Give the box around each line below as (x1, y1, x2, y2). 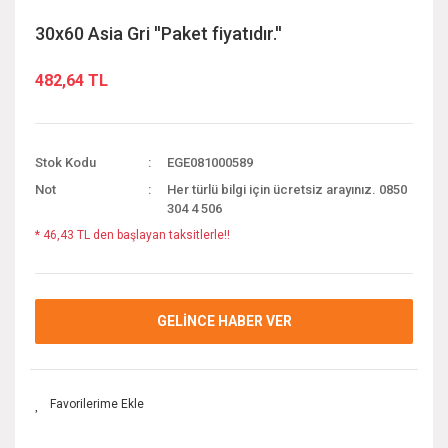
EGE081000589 (167, 154, 254, 170)
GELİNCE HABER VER (156, 312, 292, 329)
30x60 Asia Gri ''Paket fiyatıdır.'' (35, 22, 282, 44)
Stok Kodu (35, 154, 96, 170)
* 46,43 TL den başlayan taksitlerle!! (35, 227, 230, 242)
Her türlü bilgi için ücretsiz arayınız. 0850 (167, 181, 408, 197)
